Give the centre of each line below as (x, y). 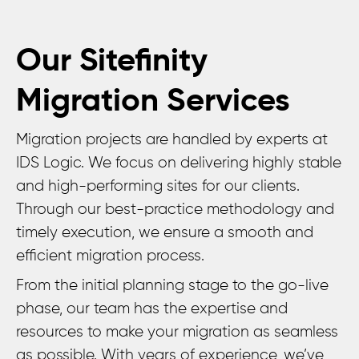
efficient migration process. (110, 256)
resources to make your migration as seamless (177, 332)
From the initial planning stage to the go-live (172, 286)
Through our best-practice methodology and (175, 210)
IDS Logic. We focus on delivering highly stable (179, 163)
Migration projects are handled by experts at (172, 140)
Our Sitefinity (112, 62)
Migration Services (153, 102)
